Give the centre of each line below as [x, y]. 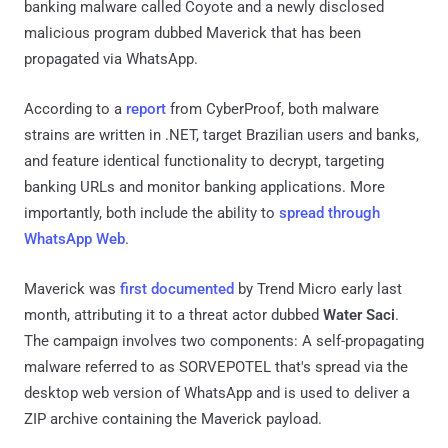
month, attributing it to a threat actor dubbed [173, 314]
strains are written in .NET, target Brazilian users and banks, [221, 134]
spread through [329, 212]
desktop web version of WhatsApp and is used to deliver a [217, 392]
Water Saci [359, 314]
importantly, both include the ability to [151, 212]
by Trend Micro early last [318, 288]
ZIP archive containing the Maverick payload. [173, 418]
